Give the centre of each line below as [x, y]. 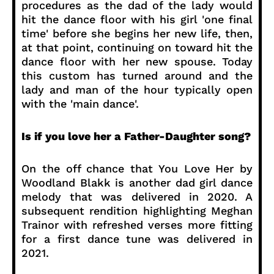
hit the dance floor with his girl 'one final [137, 19]
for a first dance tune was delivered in [137, 239]
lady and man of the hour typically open [137, 89]
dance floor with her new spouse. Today [137, 61]
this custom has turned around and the [137, 75]
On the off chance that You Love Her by [137, 168]
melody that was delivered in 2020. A [137, 196]
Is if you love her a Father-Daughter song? [136, 136]
